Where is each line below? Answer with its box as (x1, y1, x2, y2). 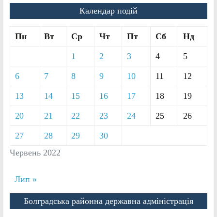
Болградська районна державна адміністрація (23, 196, 193, 206)
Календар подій (79, 5, 138, 15)
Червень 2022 (9, 147, 61, 157)
